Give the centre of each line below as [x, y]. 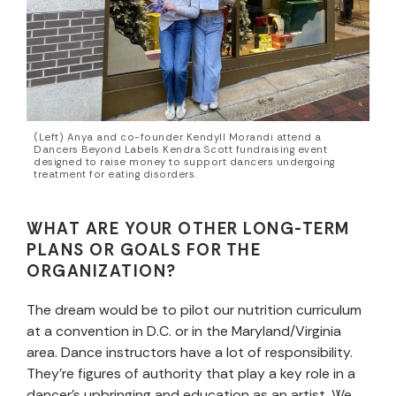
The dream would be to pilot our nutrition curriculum [194, 310]
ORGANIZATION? [102, 272]
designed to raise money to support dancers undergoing [184, 163]
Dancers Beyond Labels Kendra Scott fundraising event [180, 150]
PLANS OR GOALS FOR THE [144, 251]
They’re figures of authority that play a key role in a [191, 374]
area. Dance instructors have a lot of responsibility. [190, 353]
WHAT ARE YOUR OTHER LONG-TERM [188, 229]
